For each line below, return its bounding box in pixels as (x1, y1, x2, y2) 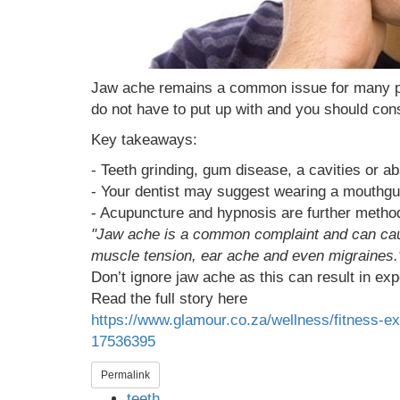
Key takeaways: (91, 131, 197, 149)
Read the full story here (91, 290, 247, 308)
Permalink (101, 369, 150, 382)
